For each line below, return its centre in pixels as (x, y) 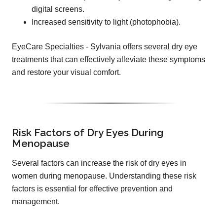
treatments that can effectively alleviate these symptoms (109, 59)
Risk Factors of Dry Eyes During (88, 132)
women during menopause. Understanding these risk (104, 176)
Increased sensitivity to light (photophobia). (106, 22)
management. (36, 201)
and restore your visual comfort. (66, 72)
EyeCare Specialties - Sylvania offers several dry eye (105, 46)
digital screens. (58, 9)
